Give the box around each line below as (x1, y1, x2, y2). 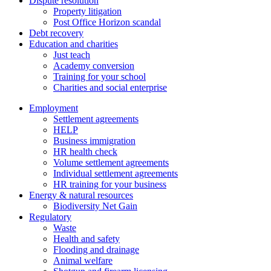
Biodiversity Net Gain (53, 200, 137, 211)
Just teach (53, 49, 90, 60)
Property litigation (53, 5, 122, 16)
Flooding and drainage (53, 244, 139, 255)
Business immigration (53, 135, 135, 146)
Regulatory (29, 211, 71, 222)
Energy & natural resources (29, 189, 133, 200)
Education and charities (29, 38, 118, 49)
